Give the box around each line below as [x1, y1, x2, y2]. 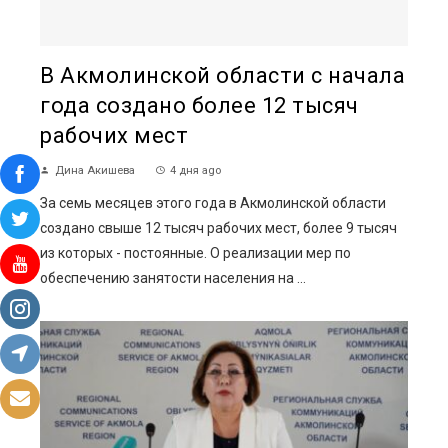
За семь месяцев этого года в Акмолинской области [40, 194, 386, 211]
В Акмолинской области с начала [40, 62, 405, 88]
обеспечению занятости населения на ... [40, 269, 306, 286]
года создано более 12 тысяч [40, 92, 359, 118]
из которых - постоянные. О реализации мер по [40, 244, 351, 261]
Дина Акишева [55, 163, 135, 177]
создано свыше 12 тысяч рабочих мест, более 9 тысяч [40, 219, 397, 236]
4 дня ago [170, 163, 221, 177]
